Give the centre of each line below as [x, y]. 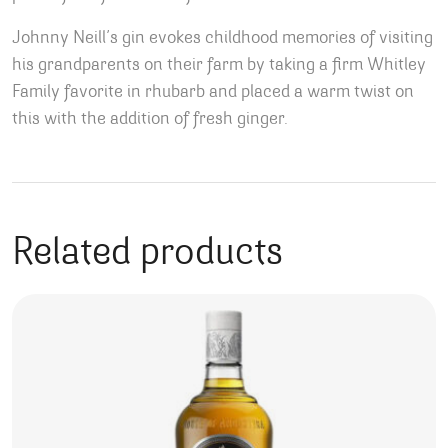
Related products [147, 254]
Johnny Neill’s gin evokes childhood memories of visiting [222, 39]
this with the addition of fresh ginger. [150, 120]
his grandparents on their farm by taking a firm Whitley [219, 66]
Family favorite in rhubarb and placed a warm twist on [213, 93]
